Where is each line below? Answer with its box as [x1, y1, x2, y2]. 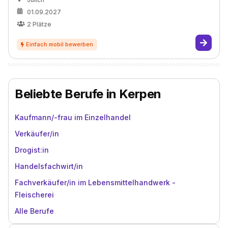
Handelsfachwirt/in [15, 162, 83, 170]
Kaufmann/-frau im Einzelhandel [15, 113, 131, 122]
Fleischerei [15, 190, 54, 199]
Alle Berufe [15, 207, 54, 215]
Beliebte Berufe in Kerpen [15, 87, 161, 101]
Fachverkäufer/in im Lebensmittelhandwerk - [15, 178, 176, 187]
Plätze [33, 20, 51, 28]
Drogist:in [15, 146, 49, 154]
